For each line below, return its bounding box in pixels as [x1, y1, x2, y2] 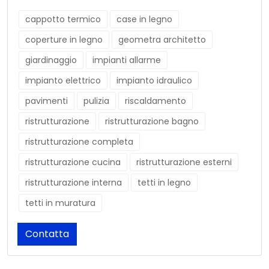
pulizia [83, 95, 109, 107]
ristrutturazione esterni [136, 156, 232, 169]
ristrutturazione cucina [25, 156, 121, 169]
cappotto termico [25, 13, 101, 26]
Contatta [25, 227, 69, 241]
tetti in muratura [25, 197, 95, 210]
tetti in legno [138, 177, 191, 189]
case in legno [116, 13, 172, 26]
